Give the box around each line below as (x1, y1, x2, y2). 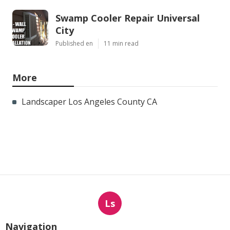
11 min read (104, 39, 139, 48)
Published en (55, 39, 93, 48)
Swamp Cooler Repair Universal (55, 11, 200, 24)
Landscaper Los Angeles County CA (22, 95, 157, 107)
